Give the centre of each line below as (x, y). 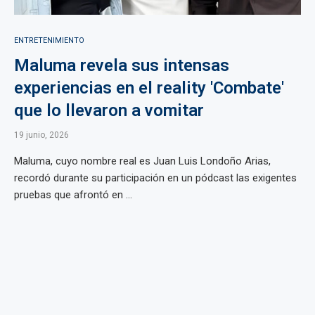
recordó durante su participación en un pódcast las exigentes (155, 178)
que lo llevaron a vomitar (109, 110)
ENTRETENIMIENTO (49, 40)
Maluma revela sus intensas (122, 65)
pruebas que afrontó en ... (73, 195)
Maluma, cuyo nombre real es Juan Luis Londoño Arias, (142, 161)
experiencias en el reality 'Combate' (149, 88)
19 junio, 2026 (41, 135)
